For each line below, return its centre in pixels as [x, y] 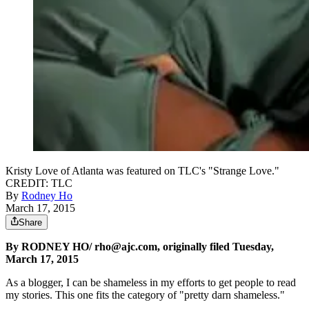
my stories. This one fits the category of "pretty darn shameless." [145, 295]
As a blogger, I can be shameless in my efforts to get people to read [151, 283]
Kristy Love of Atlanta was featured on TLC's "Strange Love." [142, 171]
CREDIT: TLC [39, 183]
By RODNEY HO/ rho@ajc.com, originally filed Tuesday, [140, 247]
